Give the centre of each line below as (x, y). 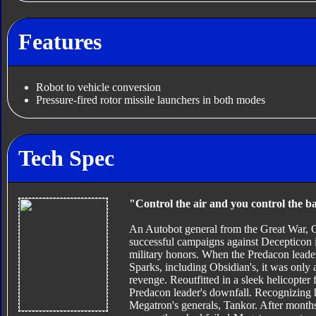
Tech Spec (66, 158)
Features (60, 41)
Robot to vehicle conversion (98, 87)
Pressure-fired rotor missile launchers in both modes (150, 100)
